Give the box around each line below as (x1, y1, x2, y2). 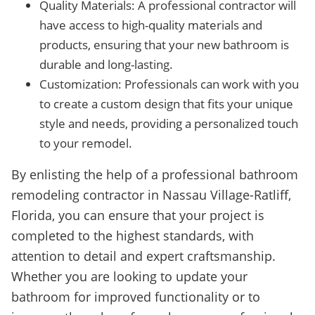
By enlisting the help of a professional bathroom (11, 166, 298, 183)
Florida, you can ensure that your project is (11, 207, 264, 224)
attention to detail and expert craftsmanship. (11, 247, 276, 264)
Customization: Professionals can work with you (39, 76, 299, 92)
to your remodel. (39, 135, 132, 151)
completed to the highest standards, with (11, 227, 254, 244)
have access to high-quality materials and (39, 17, 262, 33)
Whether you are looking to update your (11, 268, 247, 285)
